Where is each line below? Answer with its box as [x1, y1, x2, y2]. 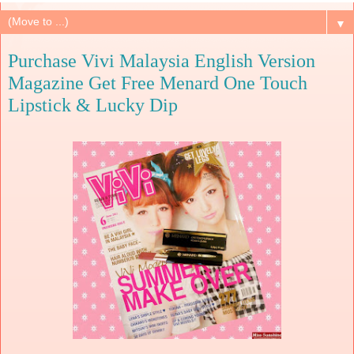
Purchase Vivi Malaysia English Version [8, 50, 315, 72]
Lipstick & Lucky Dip [8, 94, 178, 116]
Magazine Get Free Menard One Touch [8, 72, 307, 94]
